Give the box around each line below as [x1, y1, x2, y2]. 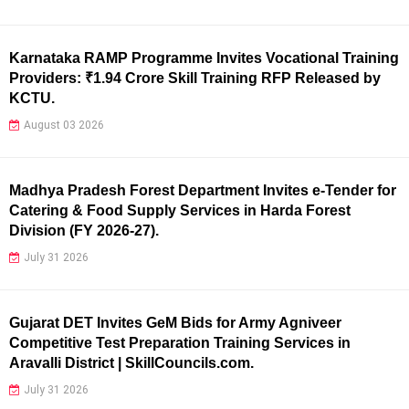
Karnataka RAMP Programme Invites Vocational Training [9, 49, 399, 66]
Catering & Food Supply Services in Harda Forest [9, 202, 351, 218]
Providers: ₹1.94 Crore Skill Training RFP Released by [9, 69, 381, 86]
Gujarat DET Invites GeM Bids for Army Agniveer [9, 314, 341, 330]
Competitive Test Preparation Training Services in [9, 334, 351, 351]
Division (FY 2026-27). [9, 222, 159, 238]
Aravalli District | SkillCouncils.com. [9, 354, 254, 371]
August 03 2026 [24, 118, 104, 131]
